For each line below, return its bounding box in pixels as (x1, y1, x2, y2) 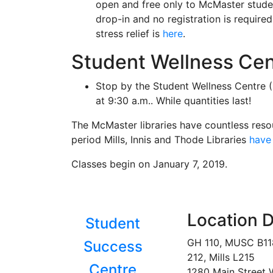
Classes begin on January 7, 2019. (71, 158, 227, 170)
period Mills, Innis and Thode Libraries (71, 133, 249, 146)
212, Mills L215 (187, 251, 255, 263)
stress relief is (96, 27, 163, 40)
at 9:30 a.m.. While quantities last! (96, 94, 251, 107)
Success (83, 238, 143, 255)
